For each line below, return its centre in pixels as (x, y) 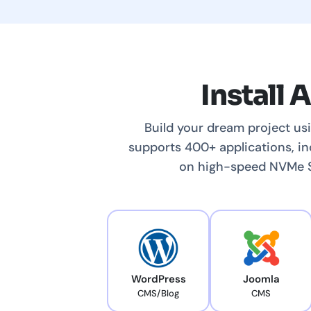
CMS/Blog (158, 294)
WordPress (158, 279)
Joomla (261, 279)
